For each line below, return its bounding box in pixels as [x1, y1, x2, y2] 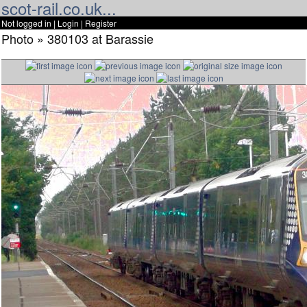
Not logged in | [1, 17, 58, 29]
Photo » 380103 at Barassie [1, 29, 153, 47]
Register [85, 17, 116, 29]
